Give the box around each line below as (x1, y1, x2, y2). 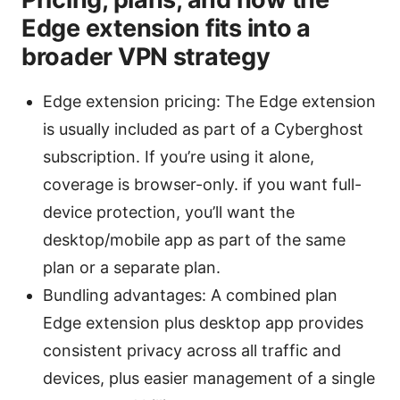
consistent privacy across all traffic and (43, 341, 341, 361)
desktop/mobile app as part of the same (43, 230, 346, 250)
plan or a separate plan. (43, 258, 221, 278)
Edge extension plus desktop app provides (43, 313, 363, 333)
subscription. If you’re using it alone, (43, 147, 314, 167)
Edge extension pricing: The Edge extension (43, 92, 376, 112)
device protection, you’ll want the (43, 203, 295, 222)
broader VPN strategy (21, 42, 271, 72)
